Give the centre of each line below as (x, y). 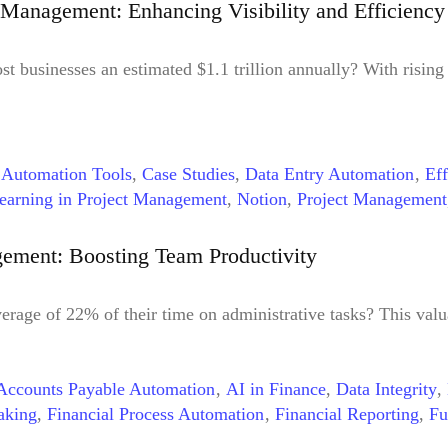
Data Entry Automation (330, 174)
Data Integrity (386, 388)
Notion (262, 199)
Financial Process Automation (156, 413)
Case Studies (188, 174)
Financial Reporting (347, 413)
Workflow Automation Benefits (328, 224)
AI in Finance (276, 388)
